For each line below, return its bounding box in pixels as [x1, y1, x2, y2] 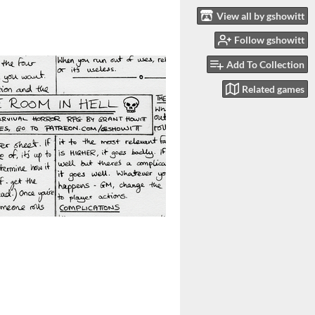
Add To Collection [226, 58, 304, 71]
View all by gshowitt [217, 9, 304, 22]
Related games [242, 82, 304, 95]
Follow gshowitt [234, 34, 304, 46]
